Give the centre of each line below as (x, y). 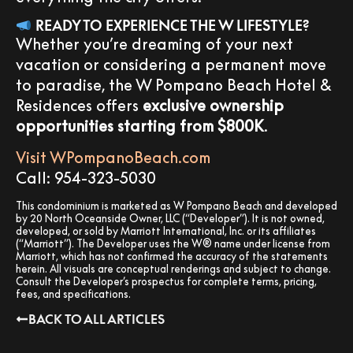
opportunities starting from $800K (140, 125)
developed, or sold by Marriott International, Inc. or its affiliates (166, 230)
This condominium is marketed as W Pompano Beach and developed (176, 205)
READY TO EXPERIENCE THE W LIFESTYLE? (171, 25)
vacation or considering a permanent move (171, 63)
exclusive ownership (213, 104)
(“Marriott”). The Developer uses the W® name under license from (173, 243)
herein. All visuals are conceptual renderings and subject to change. (173, 268)
